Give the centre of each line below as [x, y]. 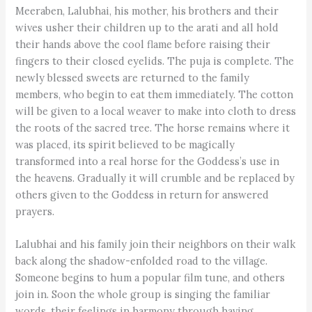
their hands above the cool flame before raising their [143, 45]
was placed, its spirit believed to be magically [125, 145]
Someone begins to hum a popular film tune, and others [150, 278]
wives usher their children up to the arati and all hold [147, 28]
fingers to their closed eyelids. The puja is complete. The [155, 61]
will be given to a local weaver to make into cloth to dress [156, 111]
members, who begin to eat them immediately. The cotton [155, 95]
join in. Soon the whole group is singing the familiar [143, 295]
